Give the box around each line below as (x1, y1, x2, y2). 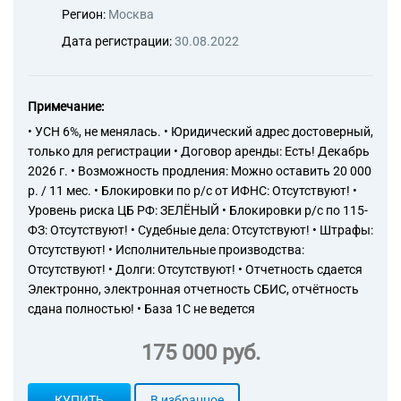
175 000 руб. (141, 340, 260, 365)
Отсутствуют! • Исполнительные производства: (28, 243, 304, 257)
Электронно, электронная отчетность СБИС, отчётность (28, 282, 359, 296)
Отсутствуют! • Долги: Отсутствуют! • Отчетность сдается (28, 262, 363, 277)
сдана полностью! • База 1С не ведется (28, 302, 255, 316)
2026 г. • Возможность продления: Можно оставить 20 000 (28, 164, 371, 178)
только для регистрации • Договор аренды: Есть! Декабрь (28, 144, 370, 158)
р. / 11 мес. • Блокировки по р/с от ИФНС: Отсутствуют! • (28, 183, 357, 198)
